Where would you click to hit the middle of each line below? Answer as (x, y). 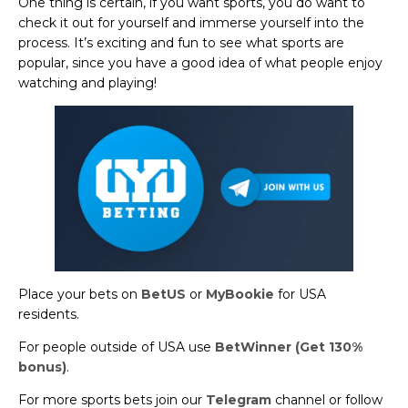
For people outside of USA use (117, 347)
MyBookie (240, 294)
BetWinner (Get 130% (289, 347)
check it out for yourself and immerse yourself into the (191, 22)
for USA (300, 294)
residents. (49, 314)
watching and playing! (87, 82)
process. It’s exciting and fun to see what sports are (181, 42)
